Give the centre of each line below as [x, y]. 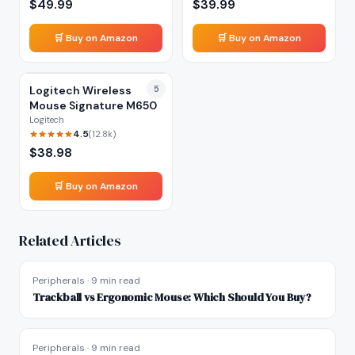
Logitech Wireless [80, 90]
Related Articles [70, 240]
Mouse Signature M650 [93, 105]
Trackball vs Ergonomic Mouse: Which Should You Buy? [172, 297]
